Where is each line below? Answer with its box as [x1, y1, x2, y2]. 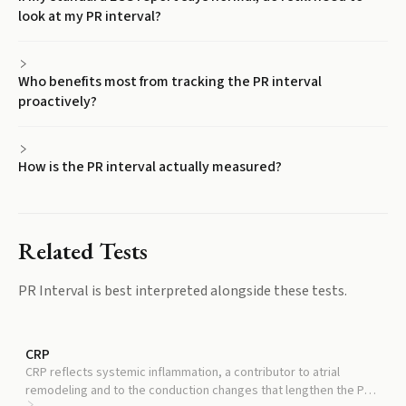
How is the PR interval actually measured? [18, 157, 282, 177]
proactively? [18, 92, 97, 111]
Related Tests [18, 235, 148, 266]
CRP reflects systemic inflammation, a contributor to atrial [25, 363, 340, 382]
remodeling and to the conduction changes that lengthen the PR [25, 382, 372, 400]
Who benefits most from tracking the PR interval [18, 72, 322, 92]
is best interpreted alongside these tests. [89, 281, 347, 301]
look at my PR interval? [18, 6, 161, 26]
